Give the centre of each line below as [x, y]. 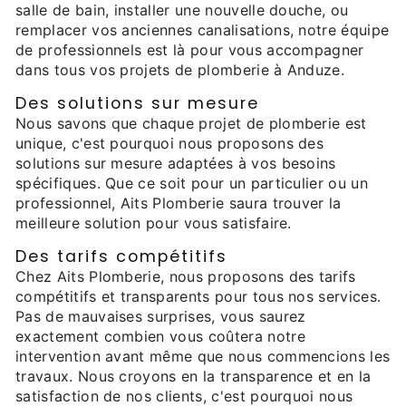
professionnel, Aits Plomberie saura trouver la [179, 203]
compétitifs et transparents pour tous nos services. [198, 296]
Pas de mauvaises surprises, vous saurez [161, 316]
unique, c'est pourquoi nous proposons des [170, 143]
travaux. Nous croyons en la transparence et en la [193, 376]
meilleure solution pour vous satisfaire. [154, 223]
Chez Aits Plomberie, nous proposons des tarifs [186, 276]
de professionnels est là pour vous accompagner [190, 50]
